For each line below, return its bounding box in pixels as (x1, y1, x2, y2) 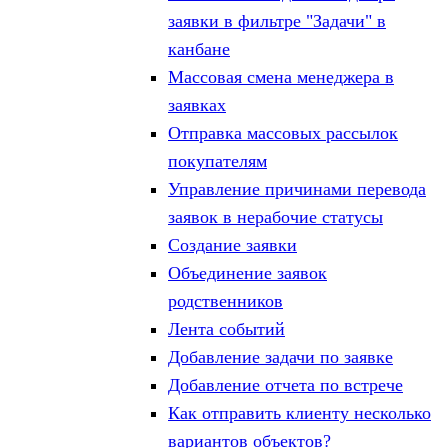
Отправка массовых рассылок (168, 123, 398, 143)
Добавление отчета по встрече (168, 375, 403, 395)
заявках (168, 95, 226, 115)
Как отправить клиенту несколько (168, 403, 431, 423)
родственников (168, 291, 283, 311)
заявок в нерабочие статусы (168, 207, 383, 227)
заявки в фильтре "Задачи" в (168, 11, 386, 31)
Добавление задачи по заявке (168, 347, 393, 367)
